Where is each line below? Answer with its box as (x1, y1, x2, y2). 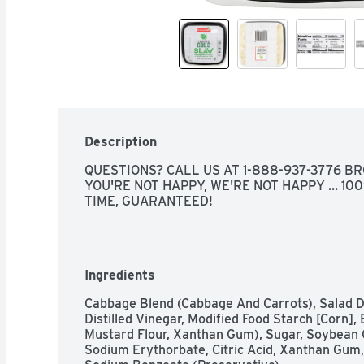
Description (84, 133, 157, 149)
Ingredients (84, 266, 155, 283)
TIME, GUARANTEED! (84, 193, 213, 209)
